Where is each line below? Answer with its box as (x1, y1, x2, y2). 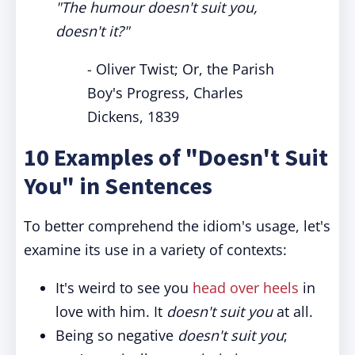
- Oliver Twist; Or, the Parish (87, 59, 274, 78)
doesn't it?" (55, 21, 129, 40)
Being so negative (55, 326, 177, 345)
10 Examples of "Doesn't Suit (24, 142, 328, 172)
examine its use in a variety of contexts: (24, 240, 287, 259)
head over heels (193, 278, 299, 297)
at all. (273, 302, 313, 321)
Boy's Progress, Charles (87, 83, 243, 102)
